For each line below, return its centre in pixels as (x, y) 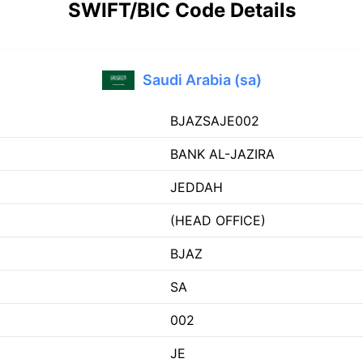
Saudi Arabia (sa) (202, 80)
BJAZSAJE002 (215, 121)
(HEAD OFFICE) (218, 220)
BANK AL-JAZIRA (222, 154)
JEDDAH (196, 187)
